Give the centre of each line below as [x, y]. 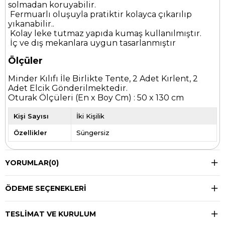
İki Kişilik [91, 116]
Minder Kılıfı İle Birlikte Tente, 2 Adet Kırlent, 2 [103, 79]
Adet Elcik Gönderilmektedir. [68, 88]
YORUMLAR [27, 163]
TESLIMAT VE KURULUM [50, 214]
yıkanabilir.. [31, 24]
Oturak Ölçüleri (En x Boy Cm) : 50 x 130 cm [96, 98]
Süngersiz [93, 133]
